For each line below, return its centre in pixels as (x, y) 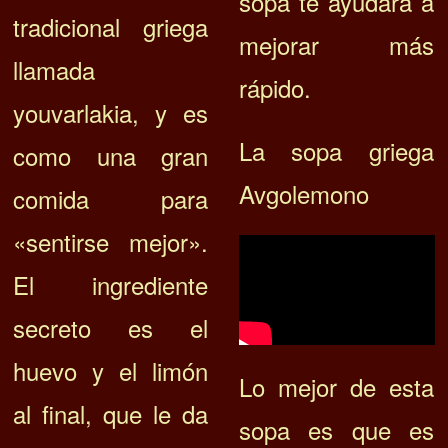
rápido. (274, 88)
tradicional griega (111, 27)
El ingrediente (111, 285)
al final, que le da (111, 414)
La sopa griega (336, 151)
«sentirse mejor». (111, 242)
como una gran (111, 156)
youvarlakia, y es (111, 113)
